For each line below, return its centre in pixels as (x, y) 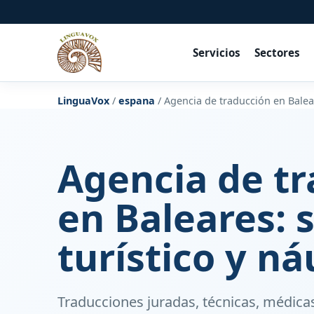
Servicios (216, 52)
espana (137, 101)
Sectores (277, 52)
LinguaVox (83, 101)
